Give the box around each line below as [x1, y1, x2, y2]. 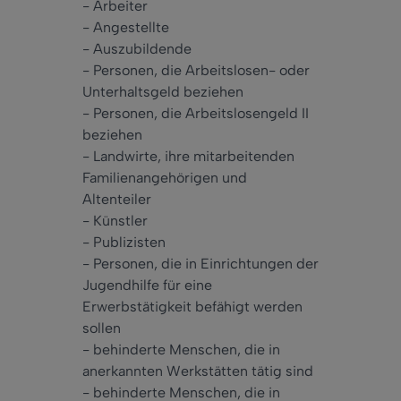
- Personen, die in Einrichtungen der [82, 255, 319, 273]
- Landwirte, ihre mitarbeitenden [82, 148, 294, 166]
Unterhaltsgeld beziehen [82, 83, 243, 101]
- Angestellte [82, 19, 169, 37]
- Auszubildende [82, 40, 192, 58]
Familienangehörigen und [82, 169, 247, 187]
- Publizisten [82, 234, 166, 252]
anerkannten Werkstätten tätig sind [82, 363, 313, 380]
